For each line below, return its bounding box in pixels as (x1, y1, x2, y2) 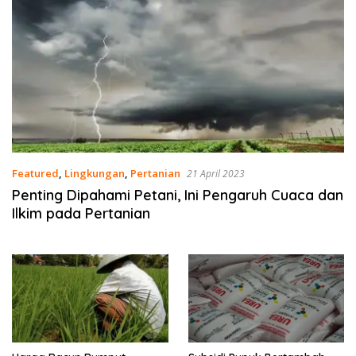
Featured (12, 166, 59, 181)
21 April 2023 (187, 167, 245, 181)
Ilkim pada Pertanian (12, 204, 150, 223)
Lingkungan (64, 166, 125, 181)
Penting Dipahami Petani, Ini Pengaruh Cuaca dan (12, 186, 343, 205)
